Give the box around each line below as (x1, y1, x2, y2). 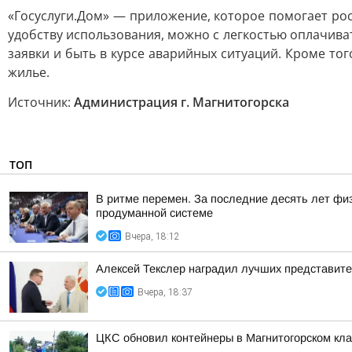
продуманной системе (96, 207, 213, 219)
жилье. (8, 64, 49, 81)
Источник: (8, 93, 74, 111)
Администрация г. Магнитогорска (74, 93, 289, 111)
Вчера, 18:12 (125, 231, 180, 242)
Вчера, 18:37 (137, 287, 192, 298)
